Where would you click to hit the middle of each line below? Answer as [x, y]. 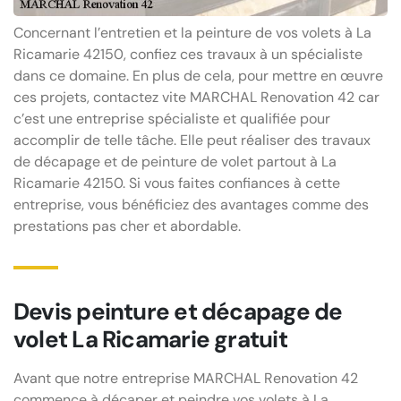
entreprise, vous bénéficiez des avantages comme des [191, 204]
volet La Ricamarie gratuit [150, 339]
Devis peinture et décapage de [178, 311]
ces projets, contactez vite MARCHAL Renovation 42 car [196, 97]
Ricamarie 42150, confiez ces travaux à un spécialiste [188, 54]
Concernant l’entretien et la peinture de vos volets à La [192, 32]
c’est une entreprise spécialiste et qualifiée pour [172, 118]
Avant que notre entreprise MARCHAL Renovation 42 [186, 378]
